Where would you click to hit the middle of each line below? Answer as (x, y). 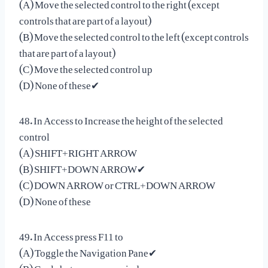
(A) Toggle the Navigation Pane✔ (88, 250)
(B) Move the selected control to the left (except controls (134, 34)
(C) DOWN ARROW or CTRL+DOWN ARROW (117, 182)
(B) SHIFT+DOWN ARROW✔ (82, 166)
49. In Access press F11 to (71, 234)
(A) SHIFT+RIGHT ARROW (78, 150)
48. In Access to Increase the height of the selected (121, 118)
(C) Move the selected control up (86, 66)
